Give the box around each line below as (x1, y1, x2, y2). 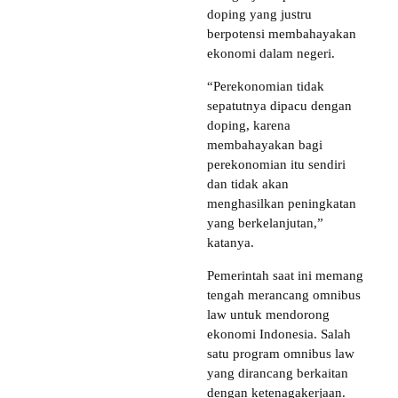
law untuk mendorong (207, 307, 330, 322)
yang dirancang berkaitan (207, 366, 348, 381)
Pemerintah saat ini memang (207, 268, 363, 283)
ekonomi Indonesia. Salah (207, 327, 351, 342)
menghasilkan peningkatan (207, 196, 356, 211)
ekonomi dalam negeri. (207, 46, 335, 61)
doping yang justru (207, 7, 312, 22)
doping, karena (207, 118, 291, 133)
